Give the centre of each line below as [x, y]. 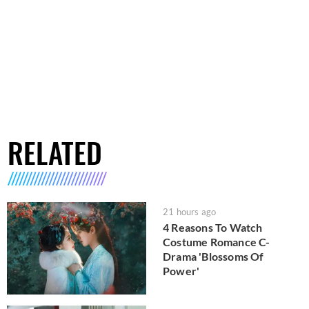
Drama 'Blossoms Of [213, 256]
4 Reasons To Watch [213, 227]
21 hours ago [190, 211]
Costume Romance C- [217, 241]
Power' [181, 270]
